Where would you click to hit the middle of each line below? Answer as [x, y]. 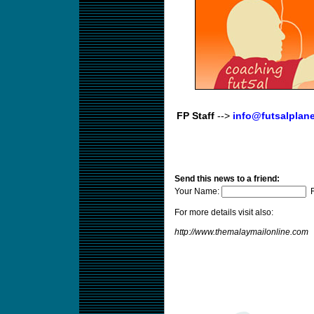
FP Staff [195, 116]
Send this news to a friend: [227, 179]
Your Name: [198, 191]
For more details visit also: [224, 212]
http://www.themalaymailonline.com [241, 232]
